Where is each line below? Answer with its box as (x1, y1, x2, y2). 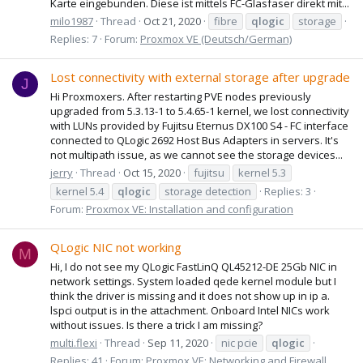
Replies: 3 (264, 183, 311, 199)
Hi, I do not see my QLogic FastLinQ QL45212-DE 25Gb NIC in (50, 258, 337, 274)
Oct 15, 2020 (123, 164, 181, 180)
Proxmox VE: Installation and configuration (86, 201, 293, 216)
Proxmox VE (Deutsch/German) (140, 31, 292, 46)
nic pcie (221, 335, 258, 350)
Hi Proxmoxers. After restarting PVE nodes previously (50, 88, 311, 104)
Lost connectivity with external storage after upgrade (50, 69, 350, 86)
